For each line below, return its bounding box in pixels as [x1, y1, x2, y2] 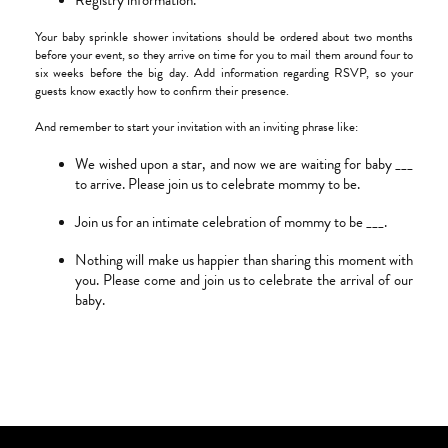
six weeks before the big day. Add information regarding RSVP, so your [35, 63, 413, 84]
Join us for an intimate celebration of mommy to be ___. [75, 211, 390, 234]
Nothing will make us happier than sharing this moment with [75, 249, 413, 272]
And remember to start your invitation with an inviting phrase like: [35, 117, 361, 138]
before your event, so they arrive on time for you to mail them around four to [35, 45, 413, 66]
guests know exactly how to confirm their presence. [35, 81, 292, 102]
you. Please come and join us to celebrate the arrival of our [75, 269, 413, 292]
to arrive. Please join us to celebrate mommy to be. [75, 173, 363, 196]
